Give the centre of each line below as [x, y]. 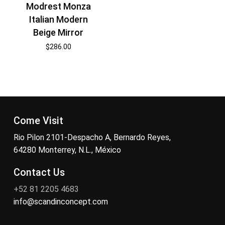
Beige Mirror [59, 33]
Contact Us [39, 172]
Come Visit [38, 121]
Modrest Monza [58, 7]
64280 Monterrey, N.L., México [67, 150]
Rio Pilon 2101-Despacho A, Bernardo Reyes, [92, 137]
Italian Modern [58, 20]
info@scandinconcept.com [61, 201]
